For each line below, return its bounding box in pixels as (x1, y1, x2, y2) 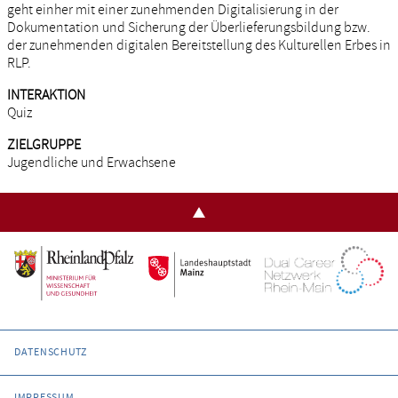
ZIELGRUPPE (7, 136, 81, 155)
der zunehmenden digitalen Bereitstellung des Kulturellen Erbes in (7, 36, 391, 55)
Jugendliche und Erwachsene (7, 154, 176, 172)
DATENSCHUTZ (14, 346, 87, 360)
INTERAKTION (7, 86, 85, 105)
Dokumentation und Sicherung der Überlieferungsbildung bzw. (7, 19, 370, 37)
